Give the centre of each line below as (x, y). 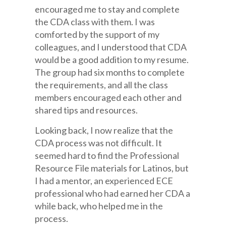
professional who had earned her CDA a (113, 193)
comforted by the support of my (97, 34)
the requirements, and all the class (102, 85)
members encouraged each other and (108, 97)
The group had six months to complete (110, 72)
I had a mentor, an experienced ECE (104, 181)
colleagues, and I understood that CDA (111, 47)
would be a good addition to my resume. (112, 60)
